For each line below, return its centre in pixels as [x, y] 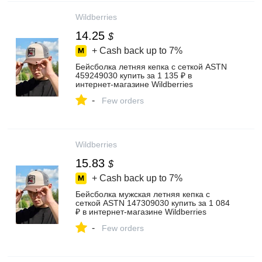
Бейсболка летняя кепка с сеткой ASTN [151, 67]
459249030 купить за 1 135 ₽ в [134, 75]
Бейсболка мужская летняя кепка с [143, 194]
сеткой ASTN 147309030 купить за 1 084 [153, 203]
